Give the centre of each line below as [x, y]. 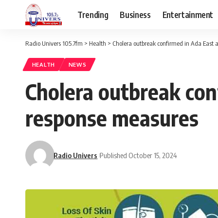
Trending [93, 14]
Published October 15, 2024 [139, 155]
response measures [112, 118]
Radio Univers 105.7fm [54, 43]
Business [135, 14]
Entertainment [188, 14]
